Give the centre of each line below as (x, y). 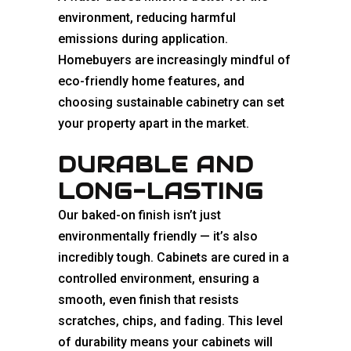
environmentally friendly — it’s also (158, 237)
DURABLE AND (156, 165)
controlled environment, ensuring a (159, 279)
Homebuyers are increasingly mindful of (174, 60)
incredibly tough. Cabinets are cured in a (174, 258)
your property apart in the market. (154, 124)
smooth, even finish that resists (148, 300)
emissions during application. (143, 39)
